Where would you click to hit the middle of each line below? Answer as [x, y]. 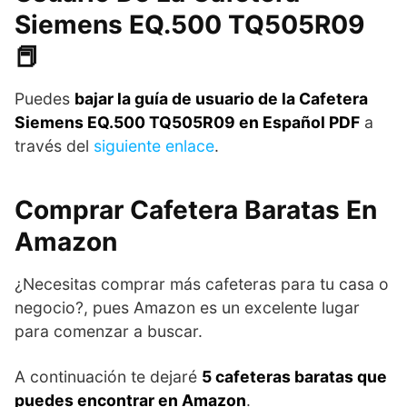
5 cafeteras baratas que [294, 376]
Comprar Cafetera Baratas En [196, 209]
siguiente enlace [154, 145]
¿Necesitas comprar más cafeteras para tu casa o [202, 283]
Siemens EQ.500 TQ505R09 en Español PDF [187, 122]
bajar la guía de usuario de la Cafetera [221, 98]
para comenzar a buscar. [109, 331]
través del [54, 145]
